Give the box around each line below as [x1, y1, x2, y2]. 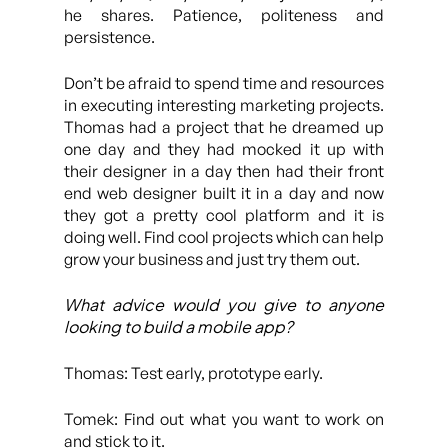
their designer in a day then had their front [64, 161, 384, 181]
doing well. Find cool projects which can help [64, 227, 384, 247]
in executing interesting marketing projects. [64, 95, 384, 115]
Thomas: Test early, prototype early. [64, 363, 323, 383]
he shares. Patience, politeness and [64, 5, 384, 25]
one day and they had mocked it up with [64, 139, 384, 159]
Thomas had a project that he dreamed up [64, 117, 384, 137]
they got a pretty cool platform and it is [64, 205, 384, 225]
